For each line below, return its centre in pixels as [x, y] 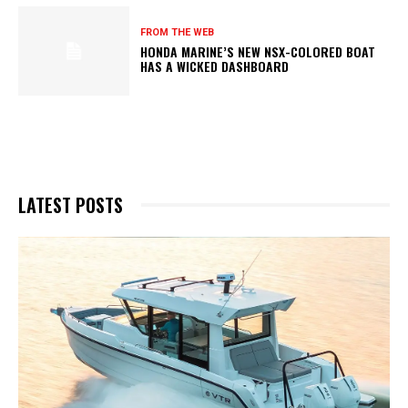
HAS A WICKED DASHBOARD [215, 66]
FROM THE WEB [178, 33]
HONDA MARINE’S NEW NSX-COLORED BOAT [258, 52]
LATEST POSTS [71, 204]
